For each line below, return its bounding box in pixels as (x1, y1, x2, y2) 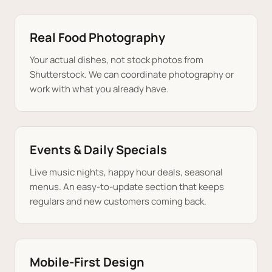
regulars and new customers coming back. (30, 195, 206, 208)
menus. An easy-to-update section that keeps (30, 180, 224, 193)
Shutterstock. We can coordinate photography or (30, 68, 234, 81)
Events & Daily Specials (30, 141, 167, 158)
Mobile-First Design (30, 254, 144, 270)
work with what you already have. (30, 83, 169, 95)
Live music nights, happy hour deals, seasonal (30, 166, 223, 178)
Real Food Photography (30, 29, 165, 46)
